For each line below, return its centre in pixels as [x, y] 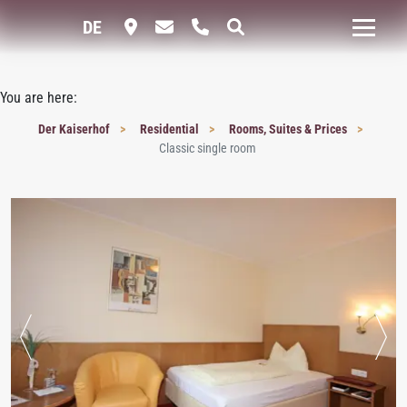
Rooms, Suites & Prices [289, 129]
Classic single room [207, 148]
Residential [170, 129]
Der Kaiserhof [75, 129]
